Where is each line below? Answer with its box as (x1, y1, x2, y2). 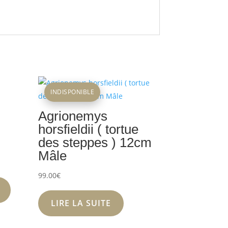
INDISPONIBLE (50, 88, 95, 97)
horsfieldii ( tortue (38, 122, 139, 137)
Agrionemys (38, 108, 108, 124)
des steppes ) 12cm (38, 135, 152, 151)
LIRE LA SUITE (51, 197, 111, 209)
